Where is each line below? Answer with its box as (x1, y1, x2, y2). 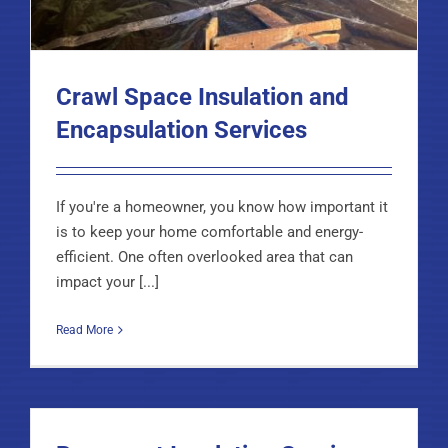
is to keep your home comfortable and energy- (55, 223, 363, 242)
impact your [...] (55, 273, 159, 292)
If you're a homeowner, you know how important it (55, 198, 388, 217)
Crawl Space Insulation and (55, 83, 349, 112)
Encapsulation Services (55, 116, 307, 145)
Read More (55, 323, 113, 338)
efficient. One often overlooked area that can (55, 248, 353, 267)
